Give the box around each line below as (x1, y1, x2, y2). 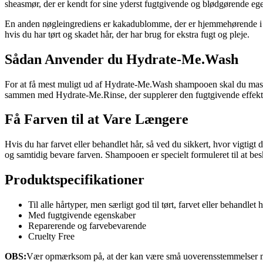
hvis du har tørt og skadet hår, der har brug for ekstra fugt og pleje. (5, 29, 249, 39)
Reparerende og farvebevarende (28, 221, 146, 231)
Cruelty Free (28, 231, 75, 242)
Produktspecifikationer (5, 172, 144, 188)
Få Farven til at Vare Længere (5, 112, 188, 127)
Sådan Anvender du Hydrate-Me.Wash (5, 51, 238, 67)
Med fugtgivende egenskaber (28, 210, 136, 221)
